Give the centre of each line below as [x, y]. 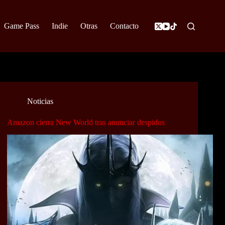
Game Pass [21, 26]
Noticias [40, 101]
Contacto [124, 26]
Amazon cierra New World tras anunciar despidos [86, 123]
